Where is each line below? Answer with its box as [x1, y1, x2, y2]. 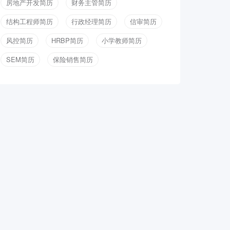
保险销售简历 [53, 54, 93, 64]
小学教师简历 [102, 35, 142, 45]
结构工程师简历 [6, 16, 53, 26]
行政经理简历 [71, 16, 111, 26]
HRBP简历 [51, 35, 83, 45]
